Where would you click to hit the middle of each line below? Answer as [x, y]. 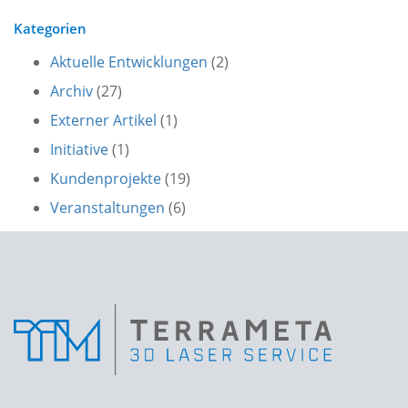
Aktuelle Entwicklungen [129, 61]
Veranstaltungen [107, 207]
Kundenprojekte [106, 178]
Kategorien [50, 28]
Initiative [79, 149]
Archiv [71, 91]
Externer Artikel [103, 120]
